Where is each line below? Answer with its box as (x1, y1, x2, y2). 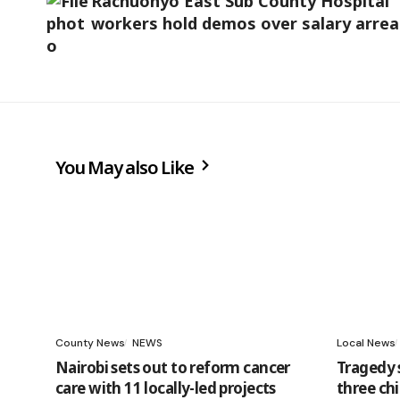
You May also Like (55, 155, 197, 180)
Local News (337, 336, 396, 351)
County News (55, 336, 125, 351)
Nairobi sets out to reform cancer (55, 357, 290, 379)
